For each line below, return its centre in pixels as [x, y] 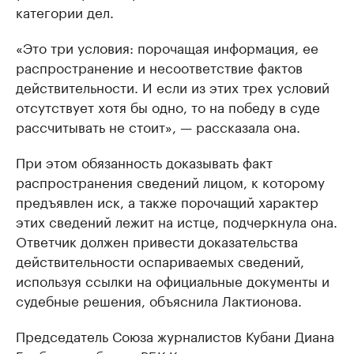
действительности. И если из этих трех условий [173, 86]
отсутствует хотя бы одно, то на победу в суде [168, 106]
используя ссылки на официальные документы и [173, 280]
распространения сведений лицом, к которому [170, 181]
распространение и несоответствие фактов [159, 66]
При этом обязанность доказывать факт [144, 161]
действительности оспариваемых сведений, [160, 260]
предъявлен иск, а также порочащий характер [167, 201]
